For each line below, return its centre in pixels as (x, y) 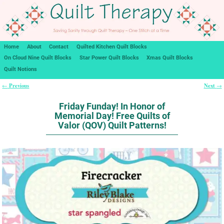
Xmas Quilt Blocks (170, 58)
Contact (59, 46)
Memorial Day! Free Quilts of (112, 115)
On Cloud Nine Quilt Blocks (37, 58)
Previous (18, 86)
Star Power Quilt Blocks (109, 58)
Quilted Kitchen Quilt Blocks (112, 46)
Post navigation (28, 93)
